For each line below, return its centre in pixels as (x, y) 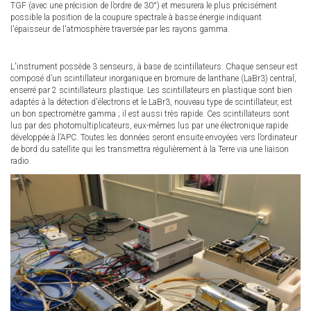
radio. (20, 161)
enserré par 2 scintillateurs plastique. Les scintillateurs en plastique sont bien (151, 90)
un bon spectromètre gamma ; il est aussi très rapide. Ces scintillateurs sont (150, 114)
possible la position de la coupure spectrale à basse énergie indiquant (136, 17)
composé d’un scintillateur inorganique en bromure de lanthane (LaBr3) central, (153, 78)
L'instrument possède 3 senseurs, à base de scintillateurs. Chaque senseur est (154, 66)
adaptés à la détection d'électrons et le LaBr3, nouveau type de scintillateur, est (151, 102)
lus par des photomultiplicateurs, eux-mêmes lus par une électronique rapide (149, 125)
